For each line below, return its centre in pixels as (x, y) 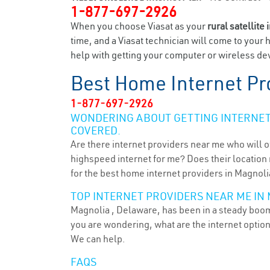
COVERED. (96, 130)
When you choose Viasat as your (139, 26)
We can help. (98, 239)
